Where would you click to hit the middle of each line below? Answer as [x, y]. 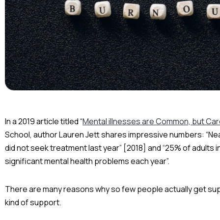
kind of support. [33, 203]
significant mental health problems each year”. [87, 161]
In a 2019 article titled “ [44, 122]
